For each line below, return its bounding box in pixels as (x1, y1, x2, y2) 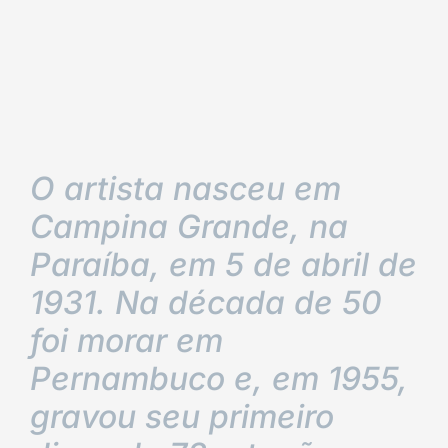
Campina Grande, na (30, 207, 348, 246)
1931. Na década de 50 (30, 283, 382, 322)
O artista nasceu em (30, 169, 341, 208)
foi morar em (30, 321, 223, 360)
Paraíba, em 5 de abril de (30, 245, 417, 284)
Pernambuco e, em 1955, (30, 359, 408, 398)
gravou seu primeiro (30, 397, 334, 436)
